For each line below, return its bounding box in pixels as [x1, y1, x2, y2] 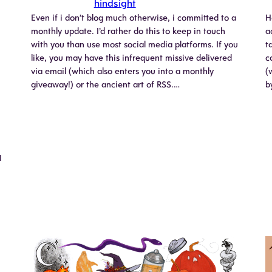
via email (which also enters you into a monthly [30, 66, 214, 77]
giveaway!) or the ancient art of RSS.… [30, 79, 180, 90]
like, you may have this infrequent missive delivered [30, 52, 232, 64]
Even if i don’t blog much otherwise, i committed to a [30, 12, 236, 24]
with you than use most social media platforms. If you [30, 39, 238, 50]
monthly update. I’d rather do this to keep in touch [30, 25, 225, 37]
